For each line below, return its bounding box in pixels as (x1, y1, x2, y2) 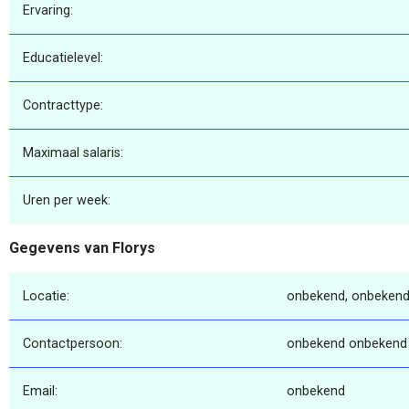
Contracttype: (23, 98, 103, 114)
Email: (23, 383, 58, 399)
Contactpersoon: (23, 335, 122, 351)
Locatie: (23, 288, 69, 304)
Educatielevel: (23, 50, 103, 67)
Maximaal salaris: (23, 145, 123, 162)
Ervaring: (23, 3, 73, 19)
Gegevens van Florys (9, 239, 155, 257)
